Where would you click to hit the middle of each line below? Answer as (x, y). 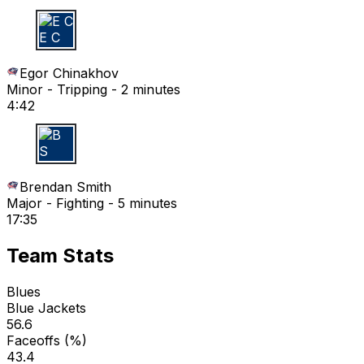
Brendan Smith (65, 187)
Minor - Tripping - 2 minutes (93, 90)
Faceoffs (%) (47, 341)
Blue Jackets (46, 308)
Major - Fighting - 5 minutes (92, 204)
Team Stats (60, 256)
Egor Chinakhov (69, 74)
